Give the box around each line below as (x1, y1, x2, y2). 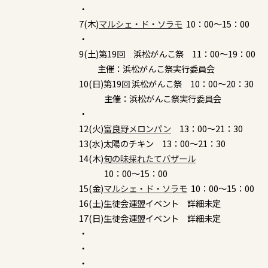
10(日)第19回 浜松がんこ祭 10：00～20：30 (79, 77, 254, 90)
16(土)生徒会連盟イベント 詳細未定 (79, 197, 221, 210)
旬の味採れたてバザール (103, 152, 196, 165)
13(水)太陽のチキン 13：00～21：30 (79, 137, 226, 150)
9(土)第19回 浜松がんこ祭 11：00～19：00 (79, 47, 255, 60)
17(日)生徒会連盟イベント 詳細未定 (79, 212, 221, 225)
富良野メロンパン (103, 122, 171, 135)
